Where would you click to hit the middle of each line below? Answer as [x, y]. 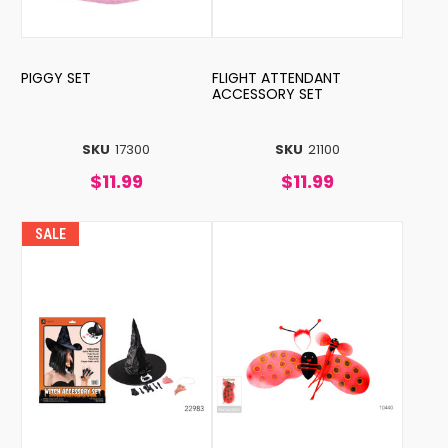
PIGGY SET [55, 77]
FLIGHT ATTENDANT [276, 77]
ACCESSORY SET [267, 93]
